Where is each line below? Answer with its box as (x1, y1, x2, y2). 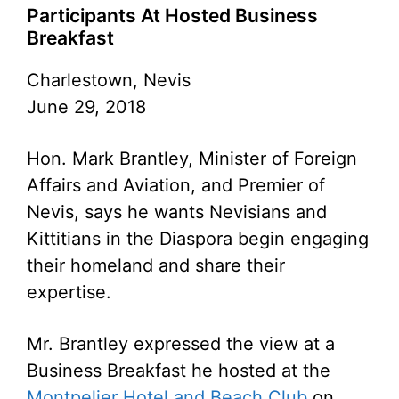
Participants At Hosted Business (27, 4, 318, 27)
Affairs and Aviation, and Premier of (27, 174, 325, 196)
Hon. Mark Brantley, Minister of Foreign (27, 147, 357, 169)
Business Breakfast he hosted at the (27, 359, 330, 381)
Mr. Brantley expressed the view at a (27, 332, 335, 354)
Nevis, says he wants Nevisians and (27, 200, 327, 223)
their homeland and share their (27, 254, 285, 276)
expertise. (27, 281, 111, 303)
